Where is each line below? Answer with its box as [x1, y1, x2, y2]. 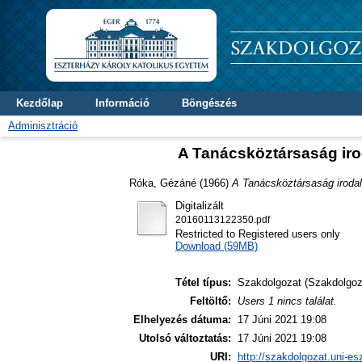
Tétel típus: [175, 276, 231, 289]
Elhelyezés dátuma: [133, 314, 231, 326]
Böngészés [182, 97, 237, 109]
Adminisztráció [8, 120, 78, 132]
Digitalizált [175, 199, 224, 212]
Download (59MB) [175, 239, 258, 252]
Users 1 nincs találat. [238, 295, 337, 308]
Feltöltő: [190, 295, 231, 308]
